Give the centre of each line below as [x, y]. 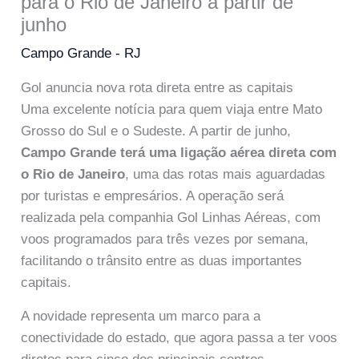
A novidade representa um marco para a [141, 317]
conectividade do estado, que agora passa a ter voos [179, 338]
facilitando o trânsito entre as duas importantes [162, 260]
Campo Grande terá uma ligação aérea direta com [179, 152]
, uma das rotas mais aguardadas [226, 174]
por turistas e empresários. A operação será [153, 196]
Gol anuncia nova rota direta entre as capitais [157, 87]
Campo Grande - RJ [81, 53]
